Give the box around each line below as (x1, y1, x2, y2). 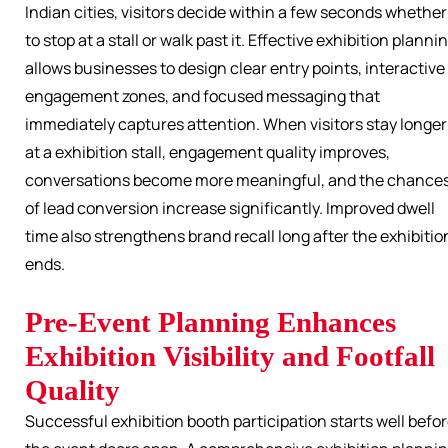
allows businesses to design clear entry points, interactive (25, 57, 445, 80)
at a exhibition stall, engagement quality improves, (25, 141, 390, 164)
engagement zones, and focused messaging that (25, 85, 380, 108)
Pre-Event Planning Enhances (25, 306, 396, 339)
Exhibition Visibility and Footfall (25, 340, 435, 373)
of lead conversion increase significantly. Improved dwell (25, 197, 435, 220)
